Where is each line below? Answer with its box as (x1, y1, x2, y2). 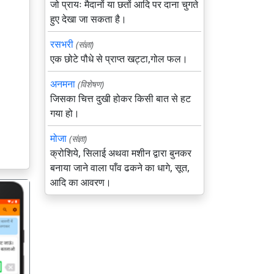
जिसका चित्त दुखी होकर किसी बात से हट (50, 92, 191, 105)
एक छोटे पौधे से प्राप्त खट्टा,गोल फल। (50, 52, 188, 65)
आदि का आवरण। (50, 176, 111, 189)
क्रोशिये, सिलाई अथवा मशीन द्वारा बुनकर (50, 146, 191, 160)
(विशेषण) (78, 78, 104, 90)
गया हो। (50, 106, 80, 120)
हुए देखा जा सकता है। (50, 12, 127, 26)
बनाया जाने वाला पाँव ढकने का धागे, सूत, (50, 161, 190, 174)
